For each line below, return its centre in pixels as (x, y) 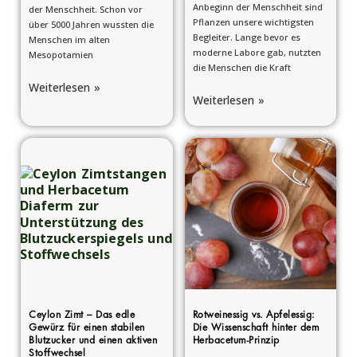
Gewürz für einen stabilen (87, 329)
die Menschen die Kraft (241, 67)
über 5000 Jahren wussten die (92, 24)
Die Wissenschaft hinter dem (255, 329)
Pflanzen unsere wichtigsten (253, 22)
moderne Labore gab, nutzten (257, 52)
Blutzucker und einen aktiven (93, 341)
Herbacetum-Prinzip (236, 341)
